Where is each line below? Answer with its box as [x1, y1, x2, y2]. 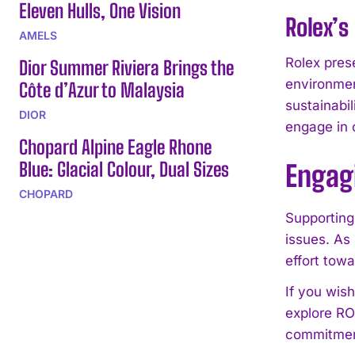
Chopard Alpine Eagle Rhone [19, 135, 212, 158]
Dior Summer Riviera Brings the [19, 55, 234, 79]
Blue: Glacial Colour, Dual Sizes [19, 157, 229, 181]
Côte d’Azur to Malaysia [19, 78, 185, 101]
